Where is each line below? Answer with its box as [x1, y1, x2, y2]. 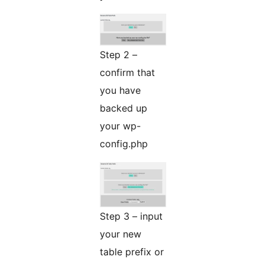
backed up [100, 102, 147, 115]
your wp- [100, 120, 141, 132]
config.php [100, 138, 148, 150]
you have [100, 84, 141, 97]
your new [100, 228, 141, 240]
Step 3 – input [100, 210, 163, 223]
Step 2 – [100, 49, 137, 61]
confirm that [100, 66, 155, 79]
